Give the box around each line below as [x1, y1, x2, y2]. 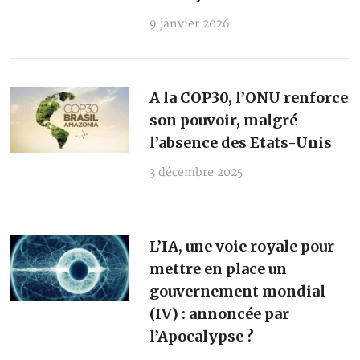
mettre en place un [149, 259, 287, 278]
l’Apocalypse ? [149, 326, 254, 346]
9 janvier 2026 [149, 16, 230, 31]
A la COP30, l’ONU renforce [149, 88, 348, 107]
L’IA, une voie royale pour [149, 236, 334, 256]
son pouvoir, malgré [149, 110, 297, 129]
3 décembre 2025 [149, 165, 243, 179]
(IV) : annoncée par [149, 304, 289, 323]
